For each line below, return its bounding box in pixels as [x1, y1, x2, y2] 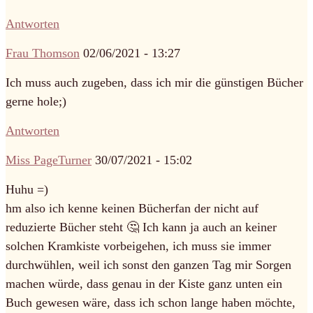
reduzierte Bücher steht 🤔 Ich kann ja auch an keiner [6, 219, 277, 234]
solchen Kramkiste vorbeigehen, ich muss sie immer [6, 238, 271, 253]
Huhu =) [6, 182, 48, 196]
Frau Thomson [6, 45, 80, 60]
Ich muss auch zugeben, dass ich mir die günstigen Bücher [6, 75, 303, 89]
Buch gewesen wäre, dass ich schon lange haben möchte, [6, 295, 296, 310]
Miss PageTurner [6, 152, 92, 167]
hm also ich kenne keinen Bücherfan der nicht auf [6, 201, 259, 215]
